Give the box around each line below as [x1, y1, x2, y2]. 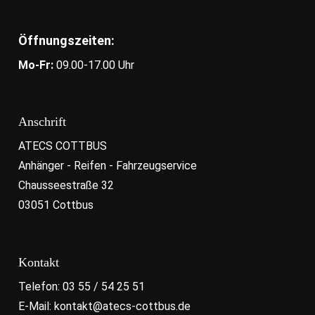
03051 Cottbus [18, 198, 94, 212]
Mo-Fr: [18, 58, 53, 72]
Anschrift [18, 115, 66, 129]
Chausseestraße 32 [18, 179, 114, 193]
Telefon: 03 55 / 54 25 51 [18, 280, 145, 294]
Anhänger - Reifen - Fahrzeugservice [18, 159, 197, 173]
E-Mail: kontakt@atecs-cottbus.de [18, 300, 191, 314]
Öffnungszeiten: [18, 32, 115, 48]
